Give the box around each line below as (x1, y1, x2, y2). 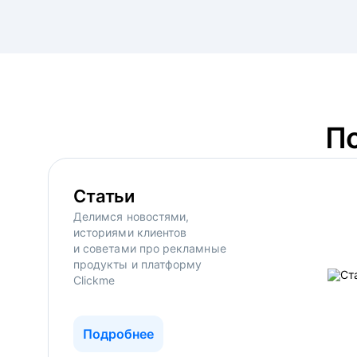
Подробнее (83, 326, 154, 342)
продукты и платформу (73, 257, 202, 271)
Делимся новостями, (73, 210, 190, 223)
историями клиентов (73, 226, 187, 239)
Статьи (73, 186, 135, 206)
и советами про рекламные (73, 241, 226, 255)
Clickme (73, 273, 116, 287)
